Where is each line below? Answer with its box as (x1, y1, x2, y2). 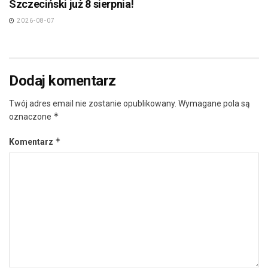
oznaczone (9, 112, 53, 122)
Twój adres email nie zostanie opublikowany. (9, 99, 176, 109)
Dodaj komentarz (9, 72, 116, 90)
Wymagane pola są (178, 99, 250, 109)
